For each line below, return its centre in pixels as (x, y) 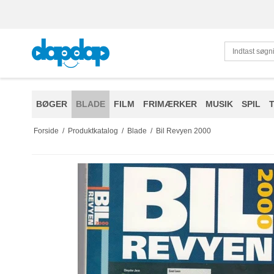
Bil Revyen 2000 (183, 131)
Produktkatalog (93, 131)
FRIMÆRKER (170, 104)
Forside (46, 131)
